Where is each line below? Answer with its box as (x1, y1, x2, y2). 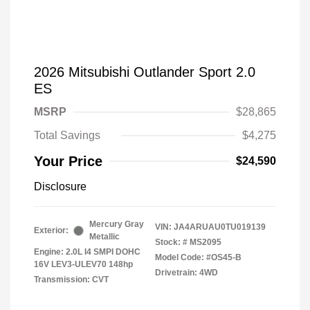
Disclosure (34, 181, 86, 193)
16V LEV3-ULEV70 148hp (34, 259, 133, 270)
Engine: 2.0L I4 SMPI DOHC (34, 247, 140, 257)
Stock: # (155, 237, 188, 248)
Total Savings (34, 129, 100, 142)
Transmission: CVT (34, 275, 109, 285)
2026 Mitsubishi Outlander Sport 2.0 (34, 64, 255, 80)
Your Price (34, 154, 102, 170)
